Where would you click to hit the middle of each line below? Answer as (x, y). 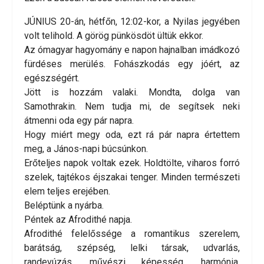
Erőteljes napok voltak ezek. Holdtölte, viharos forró (132, 163)
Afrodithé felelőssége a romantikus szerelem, (132, 234)
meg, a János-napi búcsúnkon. (86, 149)
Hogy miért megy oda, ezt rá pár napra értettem (132, 135)
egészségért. (52, 78)
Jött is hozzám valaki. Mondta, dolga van (132, 93)
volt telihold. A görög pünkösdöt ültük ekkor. (114, 36)
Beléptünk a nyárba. (64, 206)
